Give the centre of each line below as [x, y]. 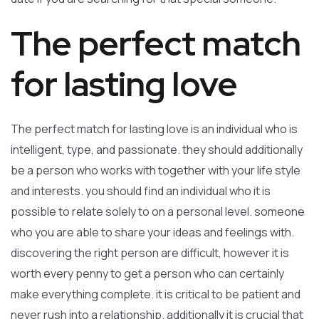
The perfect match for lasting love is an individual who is [154, 129]
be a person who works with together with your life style [156, 170]
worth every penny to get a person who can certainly [147, 273]
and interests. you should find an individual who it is [141, 191]
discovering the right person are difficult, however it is [150, 253]
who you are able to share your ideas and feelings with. [152, 232]
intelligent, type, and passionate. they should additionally [157, 150]
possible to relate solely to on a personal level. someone [158, 211]
